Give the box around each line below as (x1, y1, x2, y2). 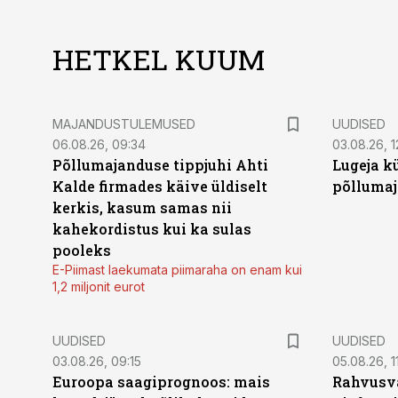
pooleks (52, 241, 111, 259)
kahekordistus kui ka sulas (52, 219, 251, 238)
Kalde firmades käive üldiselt (52, 177, 267, 195)
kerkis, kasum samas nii (52, 198, 232, 217)
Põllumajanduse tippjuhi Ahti (52, 155, 268, 174)
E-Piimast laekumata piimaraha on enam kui (52, 262, 302, 277)
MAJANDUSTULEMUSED (52, 116, 195, 131)
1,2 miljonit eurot (52, 279, 145, 294)
